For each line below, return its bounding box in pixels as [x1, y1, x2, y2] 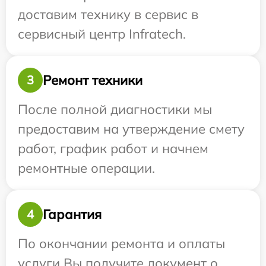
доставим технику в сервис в [18, 6, 198, 23]
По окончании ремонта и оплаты [18, 235, 225, 252]
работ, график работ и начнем [18, 140, 208, 157]
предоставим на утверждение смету [18, 121, 245, 138]
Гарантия [43, 205, 102, 223]
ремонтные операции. [18, 160, 155, 177]
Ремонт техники [43, 71, 142, 88]
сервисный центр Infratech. [18, 26, 186, 43]
